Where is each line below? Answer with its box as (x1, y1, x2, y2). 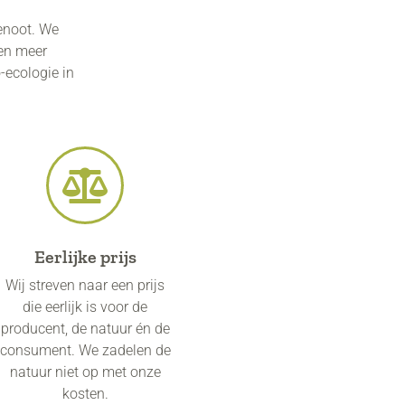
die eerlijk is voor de (23, 297, 147, 316)
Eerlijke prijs (33, 245, 137, 268)
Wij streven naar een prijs (5, 276, 165, 294)
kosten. (61, 384, 108, 402)
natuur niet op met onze (9, 363, 161, 381)
